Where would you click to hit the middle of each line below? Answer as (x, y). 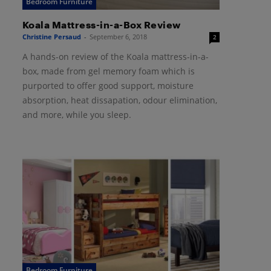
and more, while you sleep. (77, 115)
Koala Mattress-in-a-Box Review (101, 25)
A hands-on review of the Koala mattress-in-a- (115, 57)
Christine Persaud (51, 37)
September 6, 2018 (118, 37)
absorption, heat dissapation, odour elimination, (119, 100)
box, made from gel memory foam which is (108, 71)
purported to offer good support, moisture (108, 86)
